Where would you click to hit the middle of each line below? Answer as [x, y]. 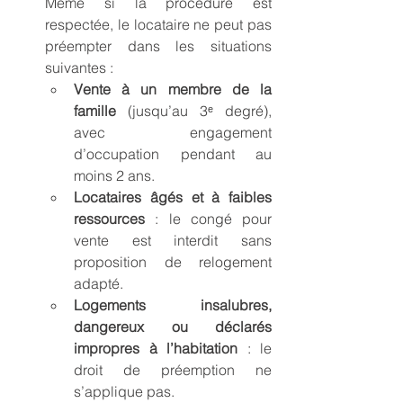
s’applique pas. [124, 391]
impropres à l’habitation [156, 348]
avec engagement [173, 132]
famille [95, 110]
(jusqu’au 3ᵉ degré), [194, 110]
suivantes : [79, 67]
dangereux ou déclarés [173, 326]
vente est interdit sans [173, 240]
